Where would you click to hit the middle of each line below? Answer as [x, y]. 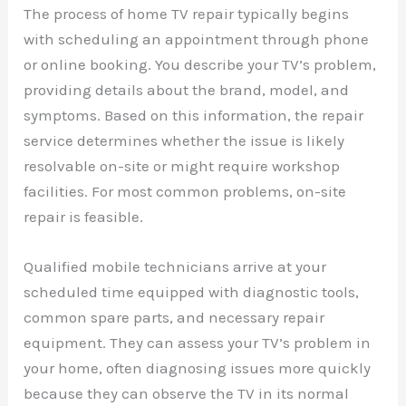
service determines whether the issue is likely [184, 140]
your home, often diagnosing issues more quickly [198, 367]
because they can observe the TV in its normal [187, 393]
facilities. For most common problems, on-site [185, 191]
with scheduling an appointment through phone [197, 39]
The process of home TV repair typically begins [187, 13]
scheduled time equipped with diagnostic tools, [192, 291]
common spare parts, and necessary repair [174, 317]
